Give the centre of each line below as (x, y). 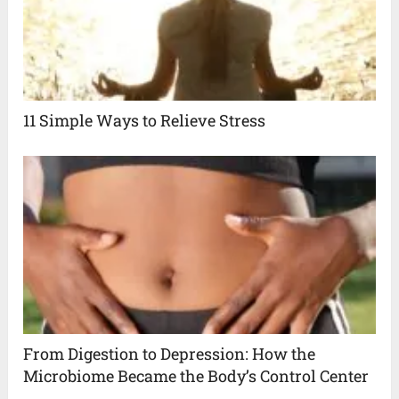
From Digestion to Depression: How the (170, 354)
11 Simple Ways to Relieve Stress (145, 121)
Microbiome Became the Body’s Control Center (196, 376)
